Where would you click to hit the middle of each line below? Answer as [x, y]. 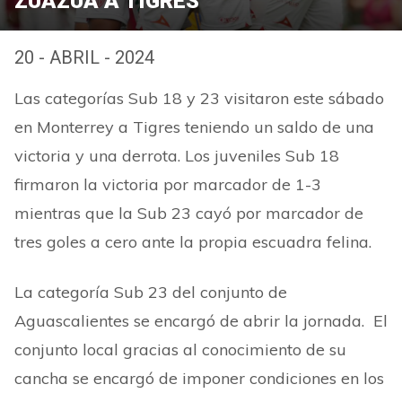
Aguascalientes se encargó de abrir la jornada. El [201, 321]
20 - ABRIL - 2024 [84, 57]
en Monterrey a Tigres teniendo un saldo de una [194, 127]
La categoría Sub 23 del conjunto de [151, 292]
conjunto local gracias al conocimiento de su [180, 350]
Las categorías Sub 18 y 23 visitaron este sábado [199, 98]
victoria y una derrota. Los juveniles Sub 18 [177, 156]
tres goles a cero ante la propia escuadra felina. [193, 242]
